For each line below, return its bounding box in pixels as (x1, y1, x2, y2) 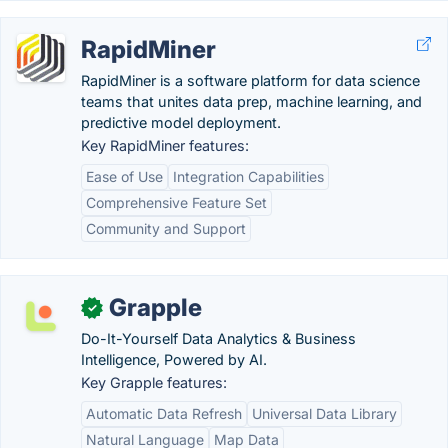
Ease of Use (86, 168, 163, 185)
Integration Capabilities (173, 168, 324, 185)
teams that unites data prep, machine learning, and (81, 93, 422, 110)
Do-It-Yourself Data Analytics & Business (81, 330, 356, 347)
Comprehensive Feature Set (86, 194, 267, 211)
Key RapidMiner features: (81, 137, 249, 154)
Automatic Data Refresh (86, 405, 242, 422)
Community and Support (86, 220, 246, 237)
